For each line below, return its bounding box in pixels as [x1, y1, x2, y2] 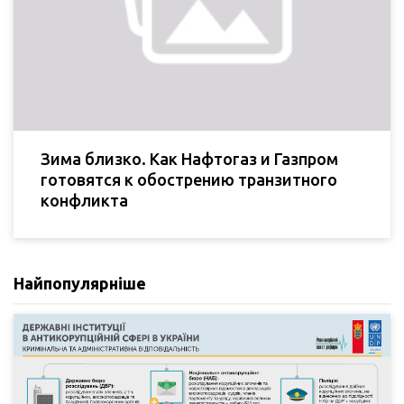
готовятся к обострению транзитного [41, 170, 337, 188]
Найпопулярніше [14, 273, 146, 292]
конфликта [41, 190, 128, 209]
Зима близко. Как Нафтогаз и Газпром [41, 149, 338, 168]
